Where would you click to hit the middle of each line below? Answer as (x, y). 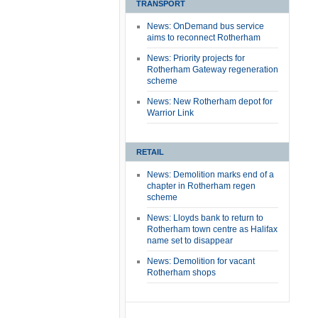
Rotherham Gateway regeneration (213, 70)
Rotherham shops (181, 273)
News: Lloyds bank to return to (205, 218)
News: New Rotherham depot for (210, 102)
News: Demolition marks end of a (210, 175)
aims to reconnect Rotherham (204, 38)
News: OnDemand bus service (205, 26)
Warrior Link (170, 113)
